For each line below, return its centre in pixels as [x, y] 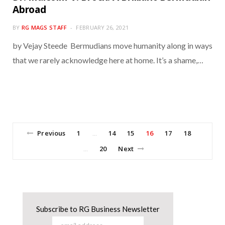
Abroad [29, 9]
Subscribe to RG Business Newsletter [98, 209]
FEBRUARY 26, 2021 [102, 27]
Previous [51, 133]
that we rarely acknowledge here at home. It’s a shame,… [108, 60]
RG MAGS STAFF [44, 27]
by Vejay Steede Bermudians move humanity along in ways [113, 45]
